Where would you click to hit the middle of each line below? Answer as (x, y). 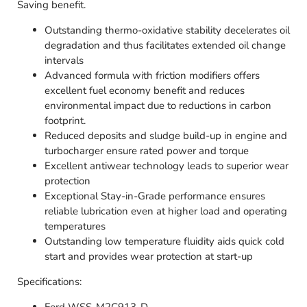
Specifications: (49, 282)
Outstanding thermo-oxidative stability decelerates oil (167, 30)
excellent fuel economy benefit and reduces (145, 91)
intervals (64, 61)
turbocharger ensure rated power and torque (147, 151)
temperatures (75, 226)
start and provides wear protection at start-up (149, 257)
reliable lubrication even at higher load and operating (166, 211)
